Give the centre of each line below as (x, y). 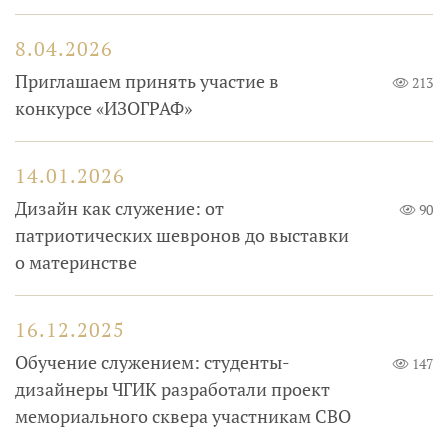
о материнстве (76, 262)
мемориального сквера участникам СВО (183, 416)
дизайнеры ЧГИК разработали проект (172, 389)
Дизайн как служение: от (119, 208)
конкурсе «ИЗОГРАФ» (103, 108)
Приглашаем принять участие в (147, 81)
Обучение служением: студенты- (152, 362)
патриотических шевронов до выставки (182, 235)
